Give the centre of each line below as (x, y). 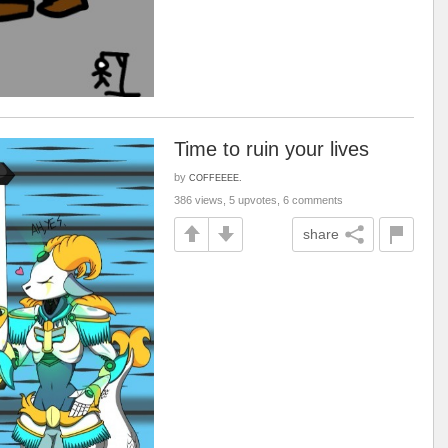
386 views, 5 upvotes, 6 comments (258, 199)
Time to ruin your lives (271, 148)
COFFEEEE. (215, 177)
